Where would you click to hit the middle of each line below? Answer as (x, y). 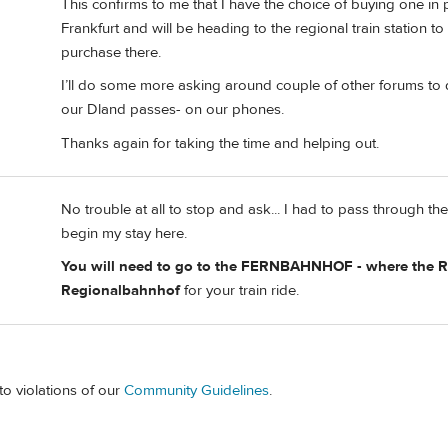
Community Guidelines (196, 391)
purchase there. (111, 52)
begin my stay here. (124, 233)
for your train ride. (239, 291)
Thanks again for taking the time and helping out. (220, 143)
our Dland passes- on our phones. (172, 110)
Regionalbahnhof (120, 291)
